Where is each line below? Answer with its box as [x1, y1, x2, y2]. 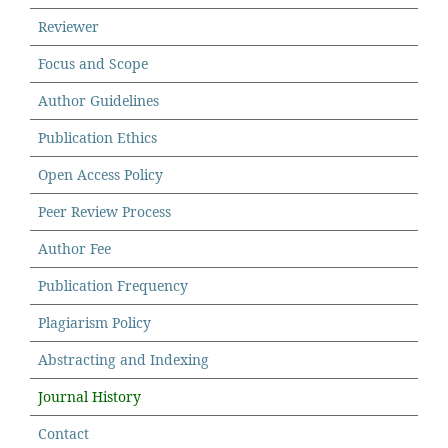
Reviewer [38, 16, 99, 36]
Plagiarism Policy [38, 312, 151, 332]
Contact [38, 423, 89, 443]
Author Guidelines [38, 90, 159, 110]
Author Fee [38, 238, 111, 258]
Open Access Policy [38, 164, 163, 184]
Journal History [38, 386, 141, 406]
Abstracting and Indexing [38, 349, 209, 369]
